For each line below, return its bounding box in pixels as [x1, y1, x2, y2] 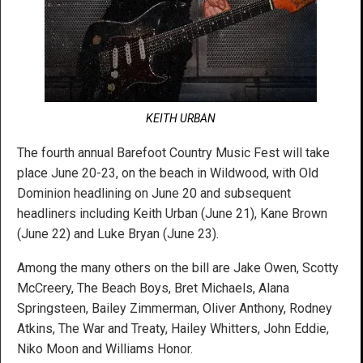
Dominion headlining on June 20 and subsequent [17, 185, 291, 201]
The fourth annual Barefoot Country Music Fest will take [17, 144, 330, 160]
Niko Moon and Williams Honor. [17, 340, 193, 357]
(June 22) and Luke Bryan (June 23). [17, 225, 219, 241]
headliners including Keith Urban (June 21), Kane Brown [17, 205, 327, 221]
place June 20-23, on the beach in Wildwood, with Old [17, 164, 318, 181]
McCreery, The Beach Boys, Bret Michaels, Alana [17, 280, 289, 296]
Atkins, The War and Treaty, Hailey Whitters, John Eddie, [17, 320, 329, 336]
